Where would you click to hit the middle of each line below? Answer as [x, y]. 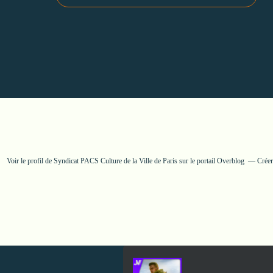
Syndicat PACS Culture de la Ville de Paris [115, 161]
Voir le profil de [30, 161]
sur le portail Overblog [211, 161]
